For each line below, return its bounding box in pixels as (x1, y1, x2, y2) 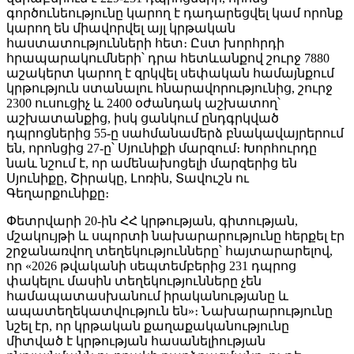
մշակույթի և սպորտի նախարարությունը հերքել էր (6, 228, 345, 243)
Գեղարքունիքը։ (6, 186, 109, 200)
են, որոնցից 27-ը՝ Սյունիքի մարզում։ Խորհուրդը (6, 141, 317, 155)
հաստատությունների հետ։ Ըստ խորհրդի (6, 36, 284, 50)
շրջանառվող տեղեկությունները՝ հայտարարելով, (6, 243, 333, 258)
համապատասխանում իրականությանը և (6, 288, 288, 303)
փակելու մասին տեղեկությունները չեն (6, 273, 262, 288)
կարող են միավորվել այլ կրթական (6, 21, 235, 35)
